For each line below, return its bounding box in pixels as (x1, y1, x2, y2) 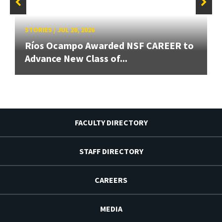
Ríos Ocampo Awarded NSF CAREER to (25, 39, 194, 52)
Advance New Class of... (25, 52, 127, 65)
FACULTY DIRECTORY (74, 117, 148, 128)
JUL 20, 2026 (57, 25, 95, 35)
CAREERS (95, 175, 127, 185)
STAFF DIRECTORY (79, 146, 143, 157)
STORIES (25, 25, 52, 35)
